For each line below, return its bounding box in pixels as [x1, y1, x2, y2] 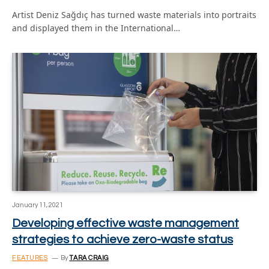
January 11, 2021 [12, 201, 63, 208]
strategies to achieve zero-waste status [12, 233, 233, 246]
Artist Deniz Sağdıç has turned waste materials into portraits [12, 9, 256, 20]
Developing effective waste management [12, 217, 239, 229]
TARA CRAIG [69, 254, 109, 261]
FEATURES [12, 254, 48, 261]
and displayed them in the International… [12, 22, 180, 34]
